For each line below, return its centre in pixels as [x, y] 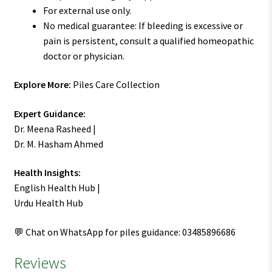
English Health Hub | [57, 188]
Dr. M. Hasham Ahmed [58, 144]
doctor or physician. [83, 56]
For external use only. [87, 10]
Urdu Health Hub [48, 203]
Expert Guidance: [49, 113]
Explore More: [42, 85]
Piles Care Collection [115, 85]
